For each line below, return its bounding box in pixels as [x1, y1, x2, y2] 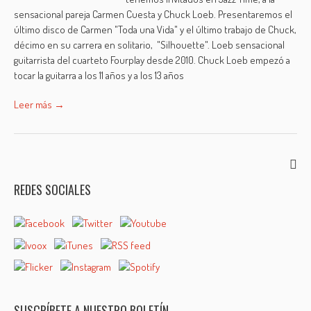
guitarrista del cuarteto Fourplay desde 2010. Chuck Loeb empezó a [14, 53, 291, 67]
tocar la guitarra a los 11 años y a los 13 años [14, 69, 185, 82]
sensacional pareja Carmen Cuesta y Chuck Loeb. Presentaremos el [14, 8, 293, 21]
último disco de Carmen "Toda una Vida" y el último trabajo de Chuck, [14, 23, 297, 36]
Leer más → [14, 98, 65, 111]
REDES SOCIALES [14, 180, 92, 199]
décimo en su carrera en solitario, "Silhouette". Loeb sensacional [14, 38, 285, 51]
